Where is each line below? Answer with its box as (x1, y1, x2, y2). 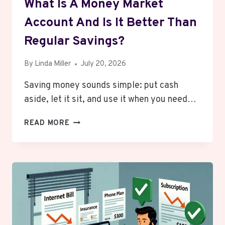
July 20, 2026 (81, 59, 127, 69)
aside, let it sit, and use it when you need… (24, 94, 196, 106)
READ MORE (24, 119, 70, 129)
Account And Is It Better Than (24, 15, 197, 31)
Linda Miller (35, 59, 71, 69)
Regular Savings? (24, 33, 125, 50)
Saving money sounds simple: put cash (24, 80, 178, 92)
